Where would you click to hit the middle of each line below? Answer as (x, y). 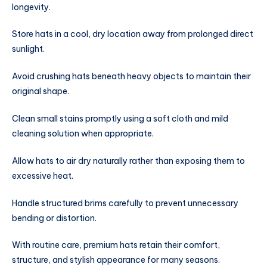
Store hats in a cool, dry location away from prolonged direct (133, 34)
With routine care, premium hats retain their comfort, (116, 245)
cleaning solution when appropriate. (83, 133)
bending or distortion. (54, 218)
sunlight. (28, 49)
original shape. (41, 91)
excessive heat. (43, 176)
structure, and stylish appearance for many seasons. (116, 260)
